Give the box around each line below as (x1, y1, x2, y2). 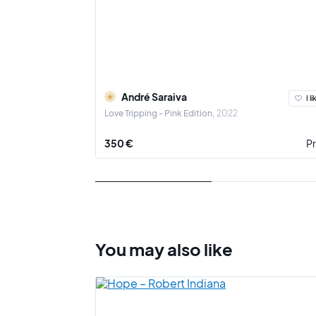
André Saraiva (121, 90, 187, 103)
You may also (95, 238, 204, 260)
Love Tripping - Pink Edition (104, 107, 212, 119)
